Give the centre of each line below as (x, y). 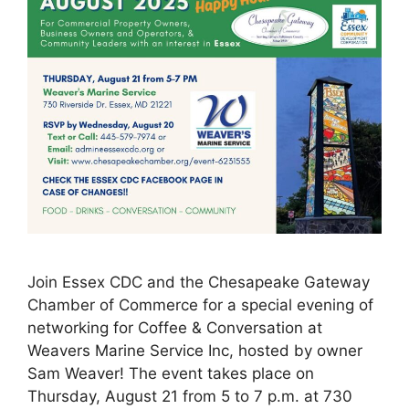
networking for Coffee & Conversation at (175, 328)
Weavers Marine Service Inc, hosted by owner (195, 351)
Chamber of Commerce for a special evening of (200, 305)
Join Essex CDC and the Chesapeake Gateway (199, 283)
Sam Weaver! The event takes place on (171, 374)
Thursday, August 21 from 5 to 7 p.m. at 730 (190, 397)
